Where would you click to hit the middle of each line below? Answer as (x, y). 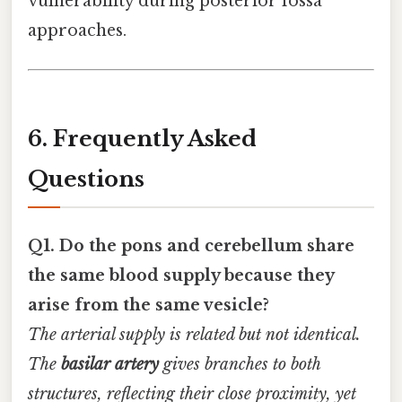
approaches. (77, 30)
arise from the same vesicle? (149, 306)
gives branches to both (240, 365)
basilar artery (110, 365)
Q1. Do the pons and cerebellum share (191, 246)
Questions (86, 179)
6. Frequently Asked (142, 138)
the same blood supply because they (181, 276)
